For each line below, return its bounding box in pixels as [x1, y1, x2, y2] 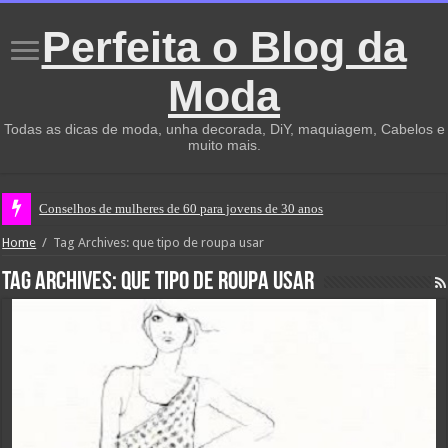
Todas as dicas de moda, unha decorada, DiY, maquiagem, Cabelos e [3, 121, 445, 137]
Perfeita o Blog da [41, 23, 407, 71]
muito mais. [187, 137, 261, 153]
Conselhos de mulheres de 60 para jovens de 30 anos [39, 201, 324, 216]
